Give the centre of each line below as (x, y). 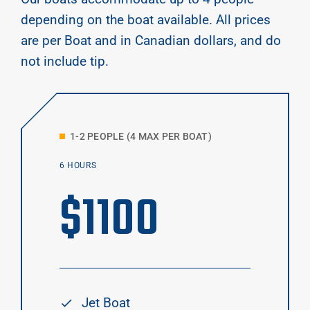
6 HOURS (78, 166)
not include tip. (65, 62)
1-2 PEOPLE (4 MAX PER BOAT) (141, 137)
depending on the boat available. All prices (146, 20)
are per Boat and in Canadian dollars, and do (151, 41)
